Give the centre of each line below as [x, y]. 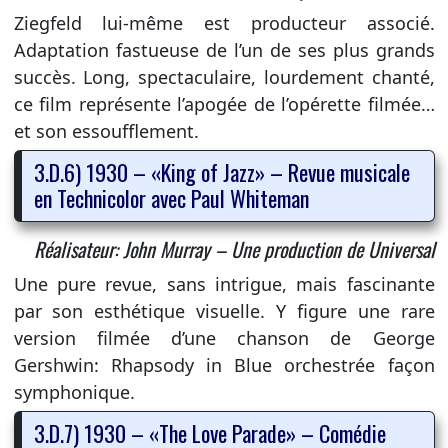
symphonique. [74, 391]
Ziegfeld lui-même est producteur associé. [224, 22]
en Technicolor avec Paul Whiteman [171, 197]
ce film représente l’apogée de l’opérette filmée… [224, 103]
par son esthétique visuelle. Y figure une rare [224, 310]
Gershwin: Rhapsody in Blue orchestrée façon [224, 364]
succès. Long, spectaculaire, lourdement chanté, [224, 76]
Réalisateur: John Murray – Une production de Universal [234, 248]
